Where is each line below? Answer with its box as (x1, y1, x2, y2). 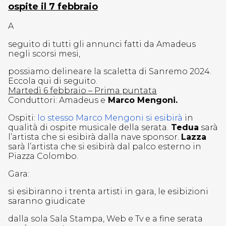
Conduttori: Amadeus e (8, 95, 105, 105)
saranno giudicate (8, 196, 85, 206)
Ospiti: (8, 113, 37, 123)
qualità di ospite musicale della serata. (8, 123, 168, 132)
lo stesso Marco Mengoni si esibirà (37, 113, 183, 123)
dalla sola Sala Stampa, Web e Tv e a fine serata (8, 214, 203, 223)
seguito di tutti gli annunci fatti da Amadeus (8, 39, 196, 49)
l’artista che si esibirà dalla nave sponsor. (8, 132, 181, 142)
